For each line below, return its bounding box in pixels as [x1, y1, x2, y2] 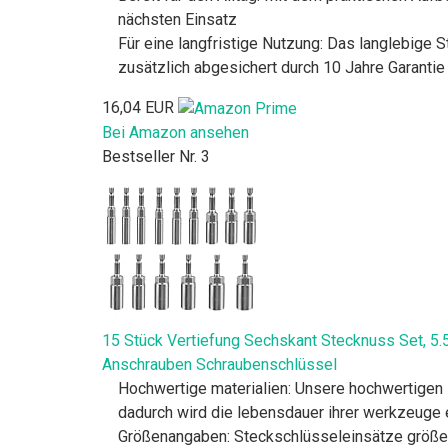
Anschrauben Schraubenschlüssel [102, 354, 337, 374]
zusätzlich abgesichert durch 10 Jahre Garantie [118, 57, 445, 77]
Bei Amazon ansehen [102, 122, 249, 142]
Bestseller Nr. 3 [102, 146, 210, 166]
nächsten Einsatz [118, 9, 237, 29]
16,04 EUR [102, 97, 174, 117]
